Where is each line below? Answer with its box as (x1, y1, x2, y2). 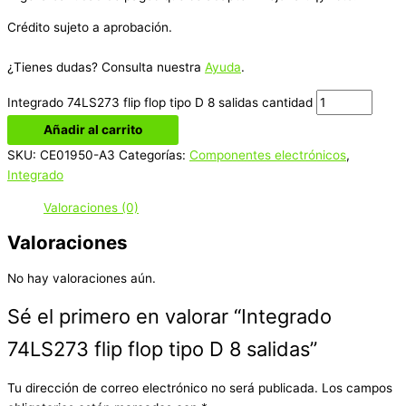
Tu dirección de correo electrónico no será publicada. (7, 381, 318, 395)
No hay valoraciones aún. (7, 270, 156, 285)
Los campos (322, 381, 392, 395)
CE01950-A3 (40, 147, 115, 162)
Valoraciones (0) (43, 199, 139, 215)
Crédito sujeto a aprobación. (7, 20, 172, 35)
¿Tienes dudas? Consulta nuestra (7, 60, 205, 75)
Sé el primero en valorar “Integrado (7, 304, 332, 329)
